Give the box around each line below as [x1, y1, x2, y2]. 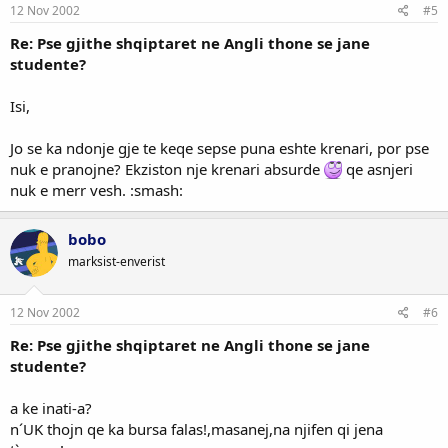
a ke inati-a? [10, 398, 92, 418]
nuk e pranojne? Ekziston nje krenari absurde [10, 158, 324, 179]
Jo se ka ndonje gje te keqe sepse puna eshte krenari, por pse [10, 137, 429, 158]
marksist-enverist [68, 252, 165, 270]
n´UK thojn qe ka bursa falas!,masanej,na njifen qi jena [10, 419, 383, 439]
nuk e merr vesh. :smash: [10, 179, 183, 200]
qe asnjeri [342, 158, 413, 179]
